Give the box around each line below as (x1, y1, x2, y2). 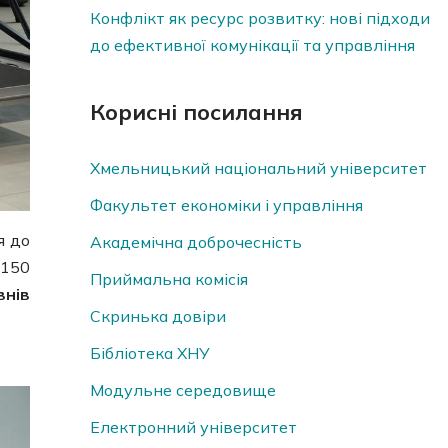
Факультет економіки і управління (89, 195, 363, 216)
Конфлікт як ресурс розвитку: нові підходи (89, 8, 430, 29)
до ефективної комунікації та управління (89, 35, 415, 56)
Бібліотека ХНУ (89, 343, 210, 364)
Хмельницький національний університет (89, 158, 427, 179)
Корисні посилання (89, 98, 303, 127)
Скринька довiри (89, 306, 226, 327)
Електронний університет (89, 417, 297, 438)
